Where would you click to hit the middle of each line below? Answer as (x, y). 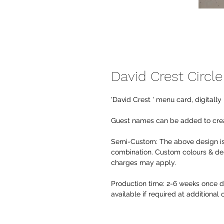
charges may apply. (143, 163)
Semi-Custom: (135, 142)
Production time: (138, 184)
